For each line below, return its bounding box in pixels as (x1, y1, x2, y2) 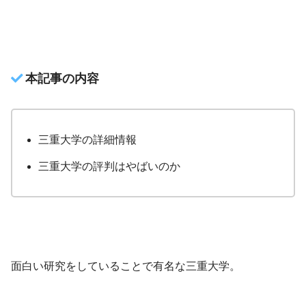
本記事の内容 (25, 71, 100, 85)
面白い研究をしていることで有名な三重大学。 (11, 260, 240, 272)
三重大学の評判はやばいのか (38, 160, 181, 172)
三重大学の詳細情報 (38, 133, 137, 145)
